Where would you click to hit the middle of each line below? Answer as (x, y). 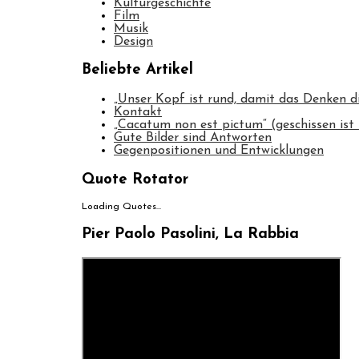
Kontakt (138, 112)
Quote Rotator (135, 179)
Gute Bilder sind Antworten (193, 137)
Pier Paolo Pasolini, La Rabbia (190, 235)
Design (133, 41)
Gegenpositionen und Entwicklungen (219, 150)
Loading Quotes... (121, 207)
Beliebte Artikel (137, 71)
